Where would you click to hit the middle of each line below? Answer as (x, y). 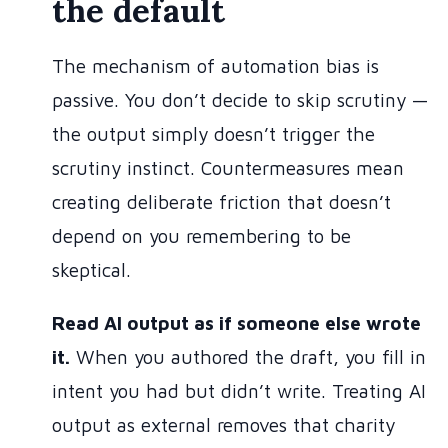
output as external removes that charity (223, 425)
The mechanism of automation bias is (215, 66)
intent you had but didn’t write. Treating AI (239, 391)
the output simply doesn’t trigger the (213, 134)
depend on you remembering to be (201, 236)
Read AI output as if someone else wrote (236, 323)
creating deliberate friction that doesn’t (221, 202)
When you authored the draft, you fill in (248, 357)
